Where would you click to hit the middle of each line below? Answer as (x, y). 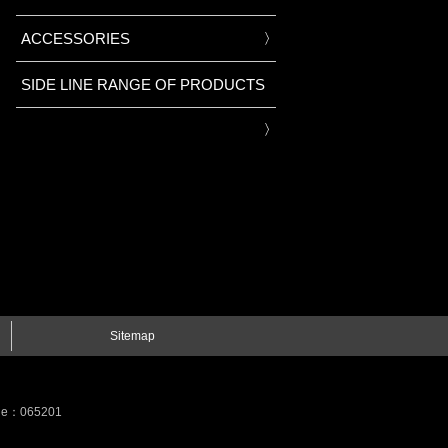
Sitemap (132, 336)
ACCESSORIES (75, 38)
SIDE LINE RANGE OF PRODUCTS (143, 84)
